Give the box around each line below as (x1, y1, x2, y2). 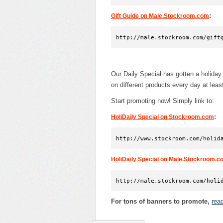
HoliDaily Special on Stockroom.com (111, 113, 214, 121)
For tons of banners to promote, (111, 198, 212, 206)
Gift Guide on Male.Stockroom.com (111, 12, 209, 20)
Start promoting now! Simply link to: (111, 97, 214, 105)
